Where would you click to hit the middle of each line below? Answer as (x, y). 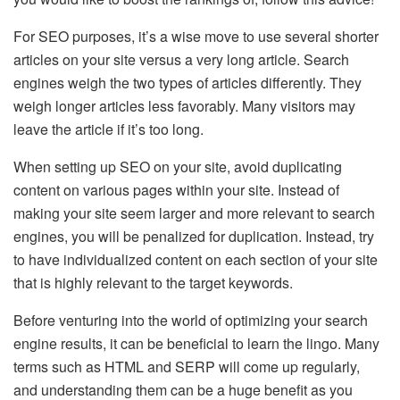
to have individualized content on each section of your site (196, 259)
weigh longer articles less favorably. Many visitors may (184, 105)
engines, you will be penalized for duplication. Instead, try (194, 236)
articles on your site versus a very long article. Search (181, 59)
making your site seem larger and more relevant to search (194, 212)
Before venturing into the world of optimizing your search (191, 320)
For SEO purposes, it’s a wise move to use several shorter (196, 36)
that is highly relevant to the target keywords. (153, 282)
